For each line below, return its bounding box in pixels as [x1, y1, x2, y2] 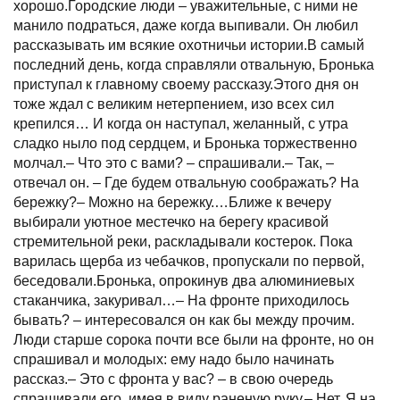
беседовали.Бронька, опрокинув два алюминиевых [13, 272, 354, 288]
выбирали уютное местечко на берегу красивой [13, 213, 329, 229]
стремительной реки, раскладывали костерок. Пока [13, 233, 353, 249]
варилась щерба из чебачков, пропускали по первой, [13, 253, 364, 269]
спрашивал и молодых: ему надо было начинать [13, 351, 334, 367]
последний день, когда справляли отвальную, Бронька [13, 56, 374, 72]
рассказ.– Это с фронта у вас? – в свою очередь [13, 371, 333, 387]
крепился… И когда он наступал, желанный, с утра [13, 115, 348, 131]
